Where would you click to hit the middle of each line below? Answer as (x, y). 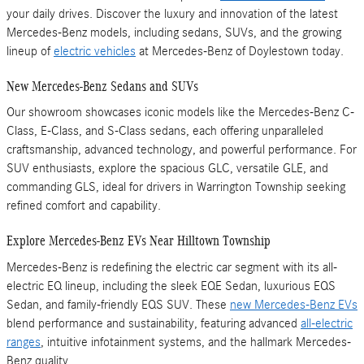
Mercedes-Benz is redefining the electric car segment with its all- (172, 267)
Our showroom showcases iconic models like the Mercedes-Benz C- (180, 113)
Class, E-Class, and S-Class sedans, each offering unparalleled (165, 131)
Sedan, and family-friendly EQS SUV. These (118, 304)
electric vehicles (95, 51)
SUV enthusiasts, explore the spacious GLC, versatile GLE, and (167, 169)
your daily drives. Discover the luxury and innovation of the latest (172, 13)
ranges (24, 342)
